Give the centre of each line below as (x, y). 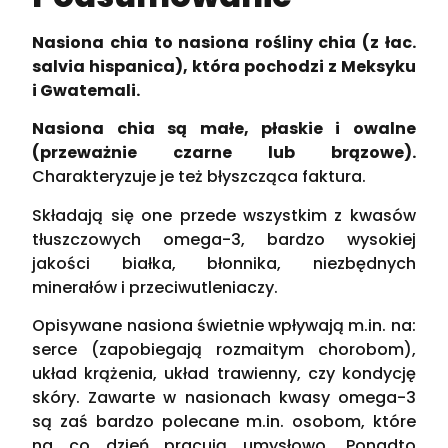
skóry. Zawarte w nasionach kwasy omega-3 (224, 397)
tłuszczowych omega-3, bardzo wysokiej (224, 239)
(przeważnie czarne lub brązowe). (224, 153)
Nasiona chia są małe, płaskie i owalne (224, 129)
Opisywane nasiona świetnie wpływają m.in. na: (224, 325)
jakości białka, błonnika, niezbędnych (224, 263)
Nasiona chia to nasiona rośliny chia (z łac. (224, 42)
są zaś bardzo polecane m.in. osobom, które (224, 421)
